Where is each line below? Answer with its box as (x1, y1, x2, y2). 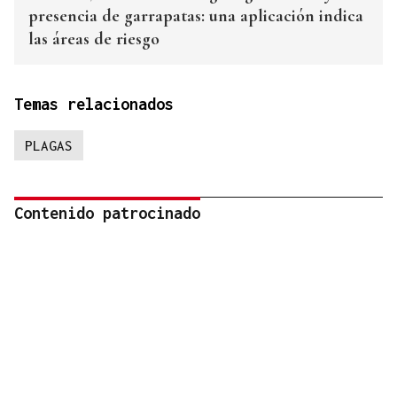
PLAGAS (25, 136, 73, 153)
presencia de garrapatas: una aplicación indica (28, 4, 363, 27)
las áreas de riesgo (28, 27, 160, 50)
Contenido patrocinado (14, 203, 200, 222)
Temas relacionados (14, 94, 174, 113)
